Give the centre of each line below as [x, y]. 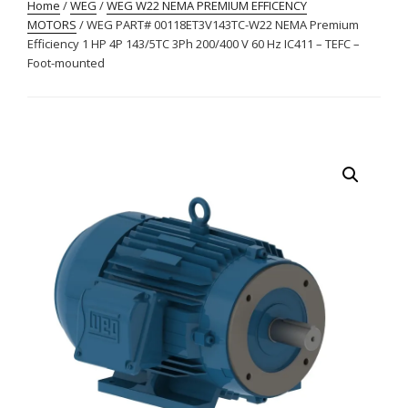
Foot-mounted [66, 62]
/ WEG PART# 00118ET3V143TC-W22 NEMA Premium [218, 24]
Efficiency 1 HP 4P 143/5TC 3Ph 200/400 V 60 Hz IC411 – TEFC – [194, 43]
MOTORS [52, 24]
